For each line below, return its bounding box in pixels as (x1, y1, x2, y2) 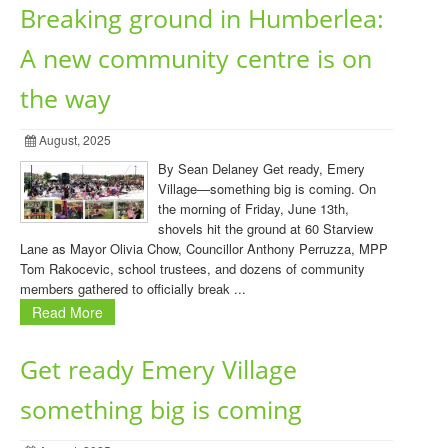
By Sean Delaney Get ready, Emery (158, 159, 365, 178)
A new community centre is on (20, 42, 372, 75)
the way (20, 82, 111, 115)
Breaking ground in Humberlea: (20, 2, 384, 35)
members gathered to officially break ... (20, 279, 246, 298)
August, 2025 (36, 131, 111, 148)
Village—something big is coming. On (158, 179, 376, 198)
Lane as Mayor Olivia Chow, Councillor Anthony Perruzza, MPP (20, 239, 388, 258)
